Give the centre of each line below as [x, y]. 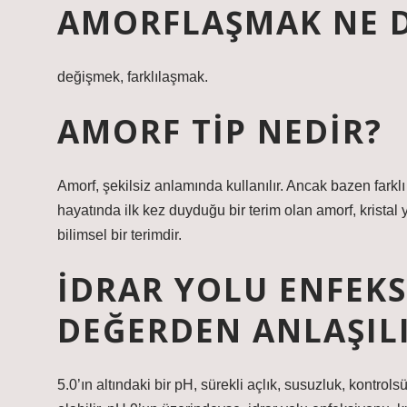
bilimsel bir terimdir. [119, 235]
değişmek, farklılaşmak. [133, 77]
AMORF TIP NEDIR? [220, 131]
